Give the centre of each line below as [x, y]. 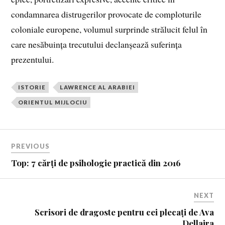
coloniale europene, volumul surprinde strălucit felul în [109, 29]
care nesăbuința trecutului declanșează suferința [97, 44]
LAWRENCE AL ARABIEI [98, 87]
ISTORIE [32, 87]
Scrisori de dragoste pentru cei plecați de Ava [124, 212]
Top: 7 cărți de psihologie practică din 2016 [96, 162]
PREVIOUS [31, 146]
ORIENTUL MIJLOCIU [53, 102]
